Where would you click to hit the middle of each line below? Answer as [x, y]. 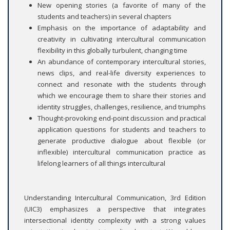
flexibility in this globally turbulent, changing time [112, 51]
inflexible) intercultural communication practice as [122, 152]
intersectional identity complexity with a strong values [115, 221]
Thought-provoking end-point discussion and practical [122, 118]
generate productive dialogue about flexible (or [122, 141]
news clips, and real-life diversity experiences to [122, 73]
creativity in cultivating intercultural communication [122, 39]
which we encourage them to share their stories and [122, 96]
